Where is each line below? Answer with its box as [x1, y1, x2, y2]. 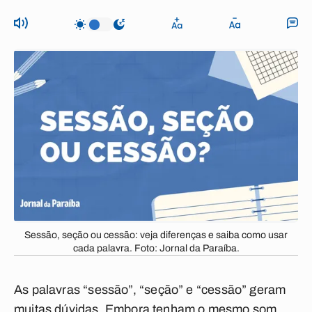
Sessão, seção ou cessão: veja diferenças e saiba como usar [24, 230, 288, 240]
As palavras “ [14, 283, 88, 297]
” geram [242, 283, 286, 297]
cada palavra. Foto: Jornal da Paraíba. [72, 243, 240, 253]
